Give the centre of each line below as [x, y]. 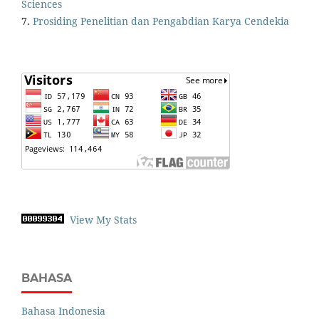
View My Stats [103, 220]
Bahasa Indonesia [63, 311]
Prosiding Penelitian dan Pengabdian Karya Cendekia [161, 21]
